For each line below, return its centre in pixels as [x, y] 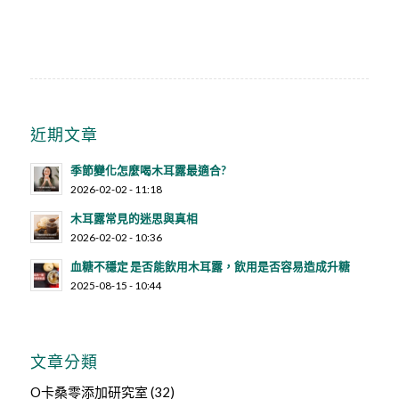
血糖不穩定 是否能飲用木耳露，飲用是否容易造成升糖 [210, 266]
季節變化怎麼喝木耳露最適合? [148, 170]
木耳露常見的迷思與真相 [134, 218]
